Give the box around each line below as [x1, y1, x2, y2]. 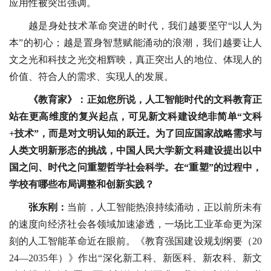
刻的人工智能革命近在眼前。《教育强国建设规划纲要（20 [9, 236, 262, 247]
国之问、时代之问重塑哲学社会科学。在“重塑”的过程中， [9, 162, 262, 173]
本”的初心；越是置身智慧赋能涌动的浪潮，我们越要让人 [9, 38, 262, 48]
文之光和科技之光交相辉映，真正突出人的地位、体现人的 [9, 54, 262, 65]
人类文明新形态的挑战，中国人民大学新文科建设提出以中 [9, 145, 262, 156]
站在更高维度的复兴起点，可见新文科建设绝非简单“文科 [9, 111, 262, 122]
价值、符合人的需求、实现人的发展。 [9, 71, 174, 82]
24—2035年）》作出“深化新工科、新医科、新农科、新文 [9, 253, 262, 264]
